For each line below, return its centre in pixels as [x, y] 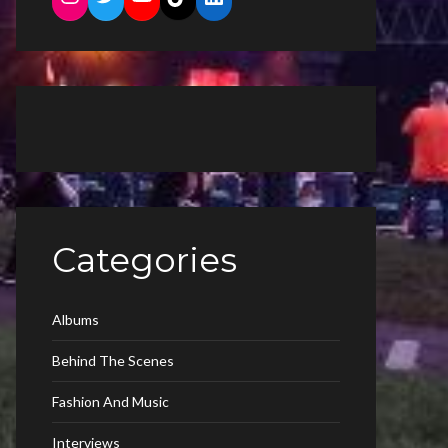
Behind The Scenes [113, 360]
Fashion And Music [110, 401]
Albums [75, 319]
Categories [144, 260]
